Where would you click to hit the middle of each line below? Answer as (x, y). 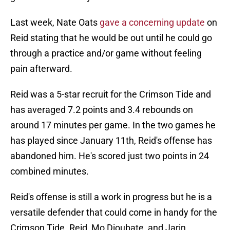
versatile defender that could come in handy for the (114, 213)
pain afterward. (41, 69)
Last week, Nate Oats (55, 23)
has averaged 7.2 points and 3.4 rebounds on (102, 110)
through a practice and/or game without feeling (106, 53)
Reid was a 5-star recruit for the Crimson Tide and (111, 94)
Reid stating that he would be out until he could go (111, 38)
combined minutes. (50, 171)
